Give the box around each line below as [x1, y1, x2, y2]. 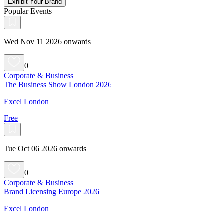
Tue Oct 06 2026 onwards [4, 144, 86, 153]
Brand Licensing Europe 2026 [4, 187, 99, 196]
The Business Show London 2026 [4, 80, 111, 89]
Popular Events [4, 6, 52, 15]
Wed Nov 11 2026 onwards [4, 37, 91, 46]
